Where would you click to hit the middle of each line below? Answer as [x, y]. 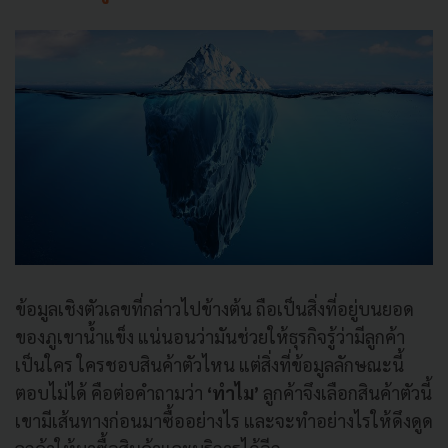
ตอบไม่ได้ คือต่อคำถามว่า [111, 392]
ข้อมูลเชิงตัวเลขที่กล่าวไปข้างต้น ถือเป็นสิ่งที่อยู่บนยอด [214, 308]
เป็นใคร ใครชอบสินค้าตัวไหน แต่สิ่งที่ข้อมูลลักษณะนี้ [209, 364]
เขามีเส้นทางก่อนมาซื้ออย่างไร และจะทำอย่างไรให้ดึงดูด [224, 420]
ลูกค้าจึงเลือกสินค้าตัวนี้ [345, 392]
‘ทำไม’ [233, 392]
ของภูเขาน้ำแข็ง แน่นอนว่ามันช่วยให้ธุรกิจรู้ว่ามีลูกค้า [210, 336]
